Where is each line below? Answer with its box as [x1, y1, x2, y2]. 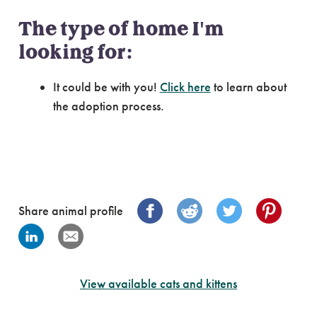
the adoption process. [52, 98, 164, 114]
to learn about [210, 79, 287, 95]
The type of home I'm [18, 16, 224, 43]
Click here [159, 79, 211, 95]
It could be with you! [52, 79, 160, 95]
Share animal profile [18, 202, 123, 219]
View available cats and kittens [80, 275, 237, 292]
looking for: [18, 39, 132, 67]
